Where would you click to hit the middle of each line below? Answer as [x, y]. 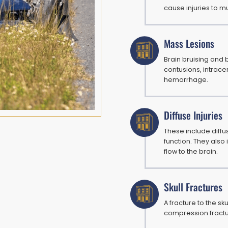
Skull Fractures [193, 187]
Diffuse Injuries [193, 116]
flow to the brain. [191, 152]
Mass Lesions [189, 44]
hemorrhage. [186, 80]
